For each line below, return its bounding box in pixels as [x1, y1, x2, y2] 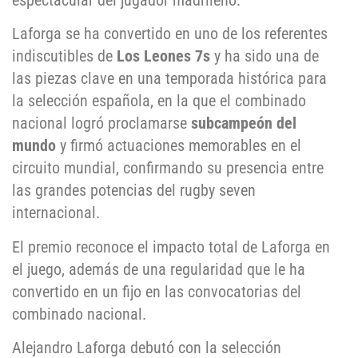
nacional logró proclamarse [12, 113, 191, 133]
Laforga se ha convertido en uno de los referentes [12, 24, 328, 44]
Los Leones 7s [117, 46, 210, 66]
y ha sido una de [210, 46, 319, 66]
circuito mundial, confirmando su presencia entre [12, 158, 324, 178]
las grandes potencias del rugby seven [12, 181, 256, 201]
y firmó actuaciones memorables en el [56, 136, 301, 156]
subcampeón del [191, 113, 296, 133]
